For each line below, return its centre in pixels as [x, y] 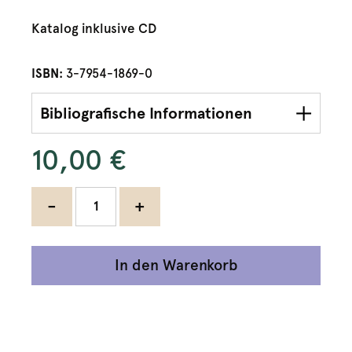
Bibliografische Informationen [147, 113]
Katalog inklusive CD [94, 28]
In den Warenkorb [176, 265]
